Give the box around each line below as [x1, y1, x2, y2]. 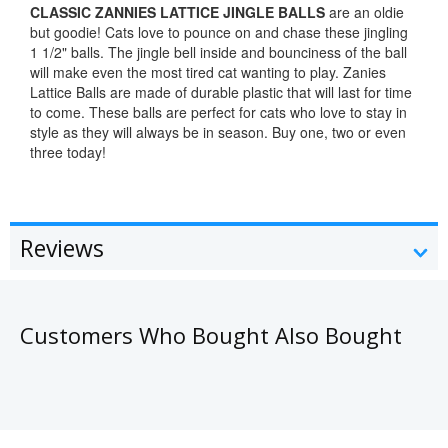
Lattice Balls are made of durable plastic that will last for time [30, 82, 412, 103]
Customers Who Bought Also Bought [20, 320, 402, 351]
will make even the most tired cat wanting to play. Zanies [30, 62, 386, 83]
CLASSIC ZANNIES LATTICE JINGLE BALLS [30, 2, 325, 23]
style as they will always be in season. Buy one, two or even [30, 122, 406, 143]
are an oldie [325, 2, 404, 23]
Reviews [20, 232, 104, 265]
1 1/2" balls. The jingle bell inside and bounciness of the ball [30, 42, 407, 63]
